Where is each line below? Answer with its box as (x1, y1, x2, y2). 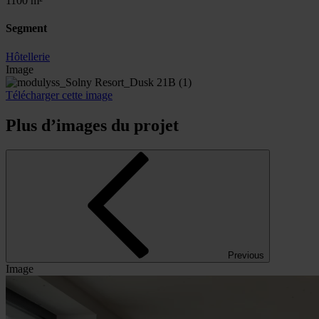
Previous (228, 249, 264, 261)
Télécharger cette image (6, 88, 113, 101)
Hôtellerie (6, 50, 50, 63)
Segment (6, 22, 47, 35)
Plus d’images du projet (6, 115, 179, 135)
